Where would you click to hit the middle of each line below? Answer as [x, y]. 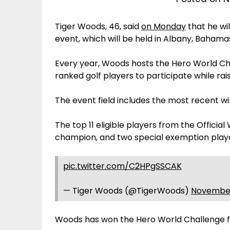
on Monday [164, 26]
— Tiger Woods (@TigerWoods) [127, 190]
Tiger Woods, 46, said [98, 26]
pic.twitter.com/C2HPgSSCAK [122, 166]
